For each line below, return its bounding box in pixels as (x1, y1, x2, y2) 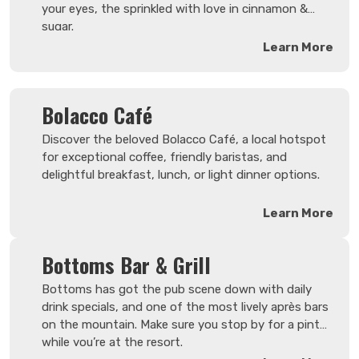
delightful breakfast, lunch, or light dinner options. (42, 167, 320, 183)
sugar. (42, 19, 74, 34)
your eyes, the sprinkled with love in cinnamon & (42, 2, 308, 17)
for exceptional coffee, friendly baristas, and (42, 150, 287, 165)
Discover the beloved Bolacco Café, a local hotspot (42, 132, 326, 147)
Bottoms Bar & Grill (42, 249, 211, 281)
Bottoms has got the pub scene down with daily (42, 282, 312, 297)
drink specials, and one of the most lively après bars (42, 300, 329, 315)
